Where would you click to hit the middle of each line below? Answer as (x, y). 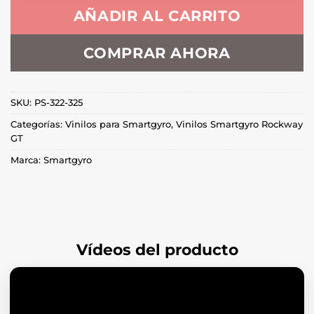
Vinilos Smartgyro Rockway (239, 124)
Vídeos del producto (157, 250)
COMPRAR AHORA (157, 53)
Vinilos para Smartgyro (118, 124)
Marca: (27, 160)
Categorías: (38, 124)
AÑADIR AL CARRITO (157, 16)
